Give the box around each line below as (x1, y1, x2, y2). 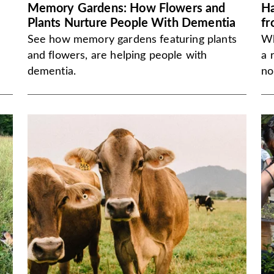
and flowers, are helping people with (27, 50, 207, 61)
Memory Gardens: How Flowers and (27, 2, 226, 15)
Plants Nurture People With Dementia (27, 17, 236, 29)
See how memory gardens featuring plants (27, 34, 237, 45)
